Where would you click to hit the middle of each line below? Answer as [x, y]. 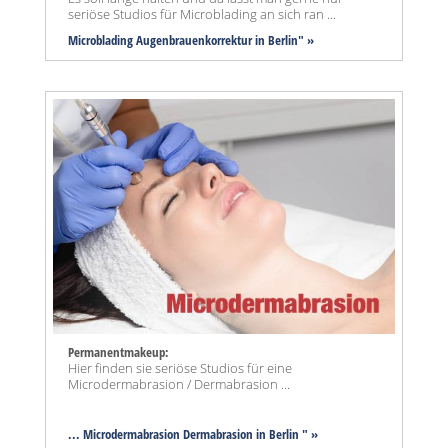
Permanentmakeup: [118, 352]
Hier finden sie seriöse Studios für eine [180, 368]
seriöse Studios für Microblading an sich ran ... [202, 13]
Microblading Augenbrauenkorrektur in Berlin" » [191, 39]
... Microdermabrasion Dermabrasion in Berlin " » [193, 434]
